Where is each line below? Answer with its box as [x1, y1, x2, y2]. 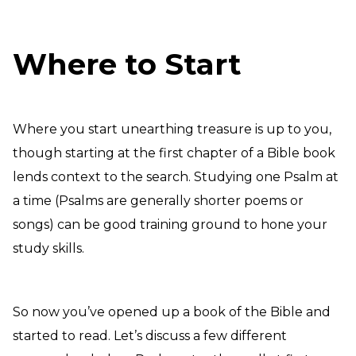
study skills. [13, 241, 84, 256]
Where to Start [13, 46, 242, 82]
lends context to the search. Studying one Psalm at [13, 169, 339, 184]
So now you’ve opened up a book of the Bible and [13, 304, 331, 319]
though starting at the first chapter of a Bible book [13, 145, 335, 161]
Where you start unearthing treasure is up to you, [13, 122, 331, 137]
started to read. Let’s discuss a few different [13, 328, 287, 343]
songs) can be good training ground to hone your [13, 217, 327, 232]
